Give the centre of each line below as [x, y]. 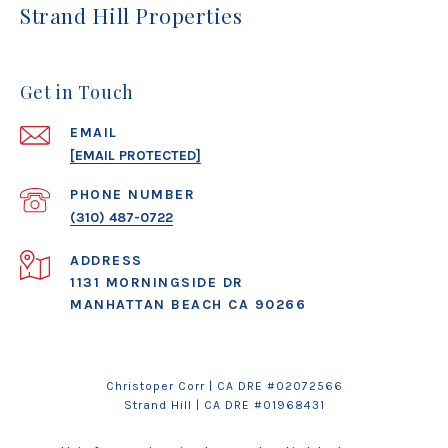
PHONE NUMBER [132, 195]
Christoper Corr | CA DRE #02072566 [224, 386]
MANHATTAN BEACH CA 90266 [188, 305]
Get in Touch [77, 92]
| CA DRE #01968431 [258, 405]
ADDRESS [106, 261]
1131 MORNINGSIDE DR [157, 283]
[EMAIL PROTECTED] [135, 156]
